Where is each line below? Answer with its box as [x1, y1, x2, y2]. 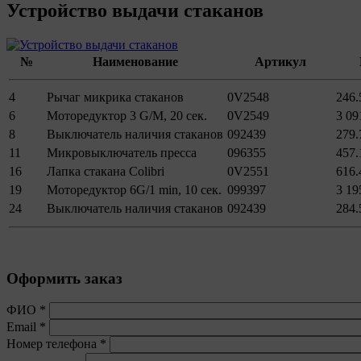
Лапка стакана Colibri [47, 164, 164, 178]
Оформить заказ [6, 269, 122, 287]
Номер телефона [6, 337, 100, 351]
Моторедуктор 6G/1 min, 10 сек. [47, 182, 222, 197]
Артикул [254, 54, 306, 68]
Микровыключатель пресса [47, 145, 197, 160]
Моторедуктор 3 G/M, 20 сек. [47, 108, 207, 122]
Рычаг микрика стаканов [47, 89, 184, 104]
